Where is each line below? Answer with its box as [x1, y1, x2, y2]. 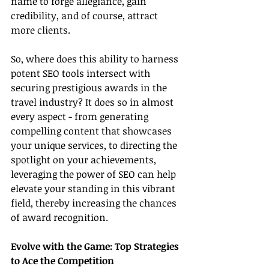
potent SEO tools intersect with [11, 66, 153, 80]
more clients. [11, 23, 70, 37]
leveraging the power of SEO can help [11, 167, 178, 181]
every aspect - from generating [11, 109, 151, 123]
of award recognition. [11, 210, 108, 224]
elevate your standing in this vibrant [11, 181, 178, 195]
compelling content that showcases [11, 124, 174, 138]
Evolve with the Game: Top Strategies [11, 239, 181, 253]
